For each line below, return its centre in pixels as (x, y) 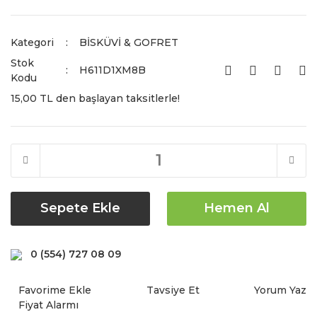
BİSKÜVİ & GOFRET (128, 42)
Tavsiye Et (173, 290)
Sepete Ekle (80, 208)
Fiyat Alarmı (48, 305)
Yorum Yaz (280, 290)
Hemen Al (237, 208)
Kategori (32, 42)
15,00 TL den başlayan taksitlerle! (95, 98)
